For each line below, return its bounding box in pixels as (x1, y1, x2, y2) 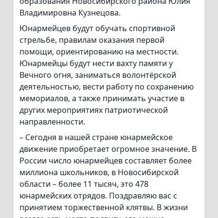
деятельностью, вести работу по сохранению (19, 81, 194, 92)
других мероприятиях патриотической (19, 105, 168, 116)
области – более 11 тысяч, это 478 (19, 179, 148, 190)
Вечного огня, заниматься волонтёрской (19, 70, 176, 81)
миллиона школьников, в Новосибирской (19, 167, 179, 178)
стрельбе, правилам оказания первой (19, 35, 164, 46)
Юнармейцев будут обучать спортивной (19, 23, 175, 34)
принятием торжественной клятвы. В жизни (19, 202, 188, 213)
